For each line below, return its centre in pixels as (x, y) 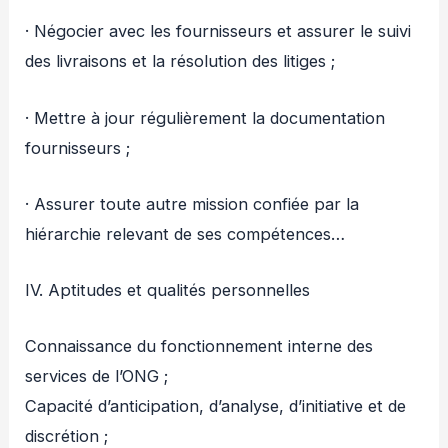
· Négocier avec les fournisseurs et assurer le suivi (218, 31)
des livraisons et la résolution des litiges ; (180, 61)
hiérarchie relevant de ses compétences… (185, 233)
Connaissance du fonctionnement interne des (199, 346)
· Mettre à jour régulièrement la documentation (205, 117)
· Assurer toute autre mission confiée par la (192, 203)
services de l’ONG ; (97, 376)
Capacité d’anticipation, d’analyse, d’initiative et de (216, 406)
